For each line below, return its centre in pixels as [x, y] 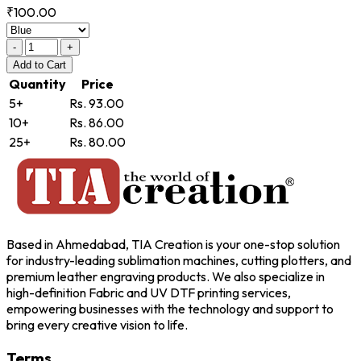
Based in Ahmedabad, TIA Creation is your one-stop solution [173, 245]
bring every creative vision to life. [97, 325]
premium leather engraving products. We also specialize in [166, 277]
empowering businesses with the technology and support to [170, 309]
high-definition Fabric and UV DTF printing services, [149, 293]
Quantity [37, 84]
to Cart [50, 65]
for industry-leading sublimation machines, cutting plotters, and [179, 261]
